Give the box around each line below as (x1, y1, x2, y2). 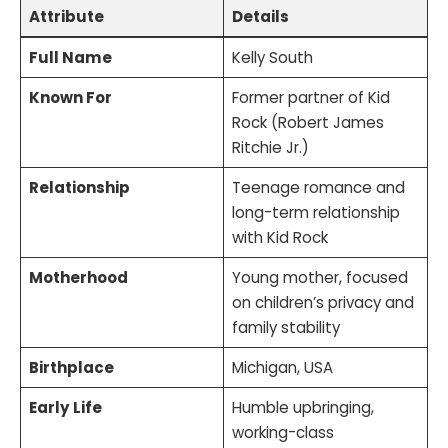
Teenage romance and (231, 176, 405, 198)
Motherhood (28, 266, 128, 288)
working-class (231, 421, 334, 443)
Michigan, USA (231, 356, 333, 378)
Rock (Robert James (231, 111, 384, 133)
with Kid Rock (231, 226, 328, 248)
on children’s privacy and (231, 291, 414, 313)
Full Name (28, 46, 112, 68)
